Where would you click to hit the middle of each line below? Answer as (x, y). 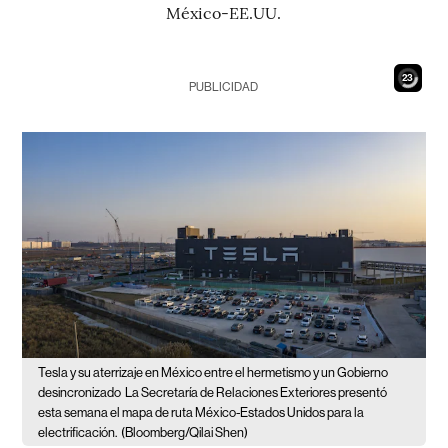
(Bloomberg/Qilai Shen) (185, 433)
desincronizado (80, 393)
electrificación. (78, 433)
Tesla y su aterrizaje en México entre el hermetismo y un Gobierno (213, 373)
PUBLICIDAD (224, 87)
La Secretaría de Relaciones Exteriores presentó (256, 393)
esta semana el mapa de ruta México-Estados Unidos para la (201, 413)
